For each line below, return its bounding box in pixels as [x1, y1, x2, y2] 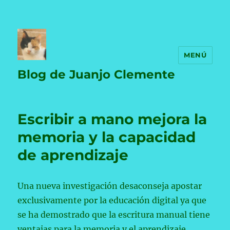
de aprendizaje [17, 146, 129, 164]
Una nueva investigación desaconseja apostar [17, 181, 202, 191]
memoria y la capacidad [17, 128, 196, 146]
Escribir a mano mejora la [17, 110, 207, 128]
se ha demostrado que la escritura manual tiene [17, 209, 210, 220]
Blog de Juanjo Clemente [17, 67, 176, 82]
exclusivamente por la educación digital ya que [17, 195, 207, 205]
